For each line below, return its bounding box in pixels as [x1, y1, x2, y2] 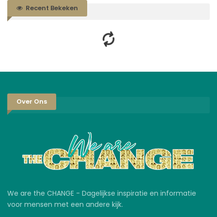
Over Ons [16, 97, 47, 107]
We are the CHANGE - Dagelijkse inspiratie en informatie [7, 188, 196, 198]
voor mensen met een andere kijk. [7, 199, 123, 209]
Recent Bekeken [24, 3, 78, 13]
